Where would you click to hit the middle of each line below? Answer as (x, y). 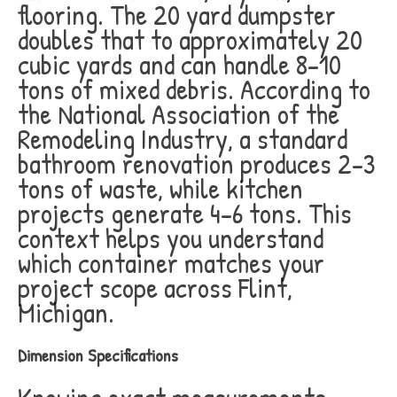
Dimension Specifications (98, 355)
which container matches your (171, 263)
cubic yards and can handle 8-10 (179, 64)
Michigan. (66, 312)
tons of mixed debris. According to (194, 89)
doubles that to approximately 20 (190, 39)
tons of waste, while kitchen (160, 188)
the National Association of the (179, 114)
